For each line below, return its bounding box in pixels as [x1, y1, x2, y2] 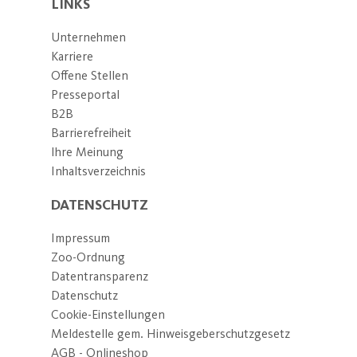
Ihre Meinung [51, 143, 124, 159]
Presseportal [51, 86, 120, 102]
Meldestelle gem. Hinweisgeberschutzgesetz [51, 325, 290, 341]
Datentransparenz [51, 268, 148, 284]
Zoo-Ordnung [51, 249, 125, 265]
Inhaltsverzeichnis [51, 163, 146, 178]
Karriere [51, 48, 93, 64]
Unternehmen [51, 29, 126, 45]
